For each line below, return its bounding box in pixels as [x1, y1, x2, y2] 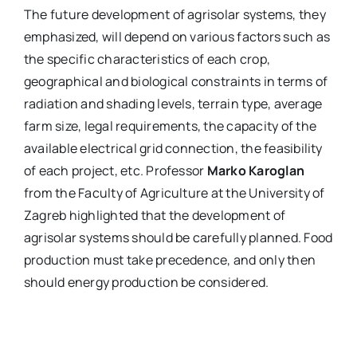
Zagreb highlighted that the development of [23, 206, 286, 224]
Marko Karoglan [206, 162, 305, 179]
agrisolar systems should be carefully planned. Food [23, 229, 333, 246]
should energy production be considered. [23, 273, 269, 291]
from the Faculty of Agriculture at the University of [23, 184, 325, 202]
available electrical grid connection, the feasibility [23, 139, 323, 157]
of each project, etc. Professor [23, 162, 207, 179]
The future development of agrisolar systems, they [23, 6, 326, 23]
